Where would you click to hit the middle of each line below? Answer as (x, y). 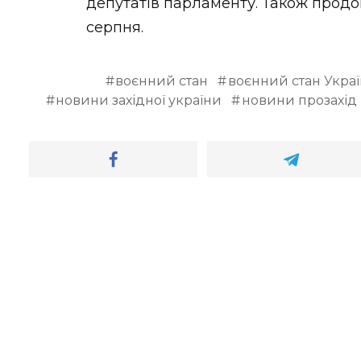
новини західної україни (139, 100)
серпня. (115, 27)
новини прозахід (299, 100)
